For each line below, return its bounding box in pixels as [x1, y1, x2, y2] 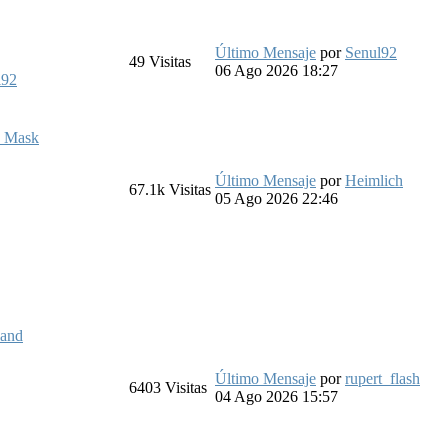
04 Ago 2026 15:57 [215, 387, 338, 405]
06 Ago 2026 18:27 [215, 61, 338, 79]
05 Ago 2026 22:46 [215, 189, 338, 207]
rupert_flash [345, 369, 420, 387]
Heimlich [345, 171, 403, 189]
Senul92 [345, 43, 397, 61]
